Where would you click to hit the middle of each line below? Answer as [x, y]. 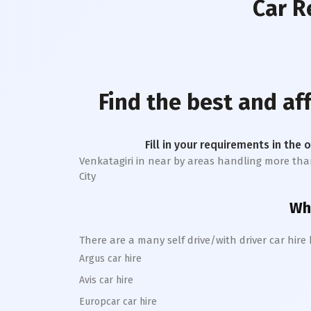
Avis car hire [106, 280]
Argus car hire [110, 259]
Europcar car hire [118, 302]
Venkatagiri [106, 161]
